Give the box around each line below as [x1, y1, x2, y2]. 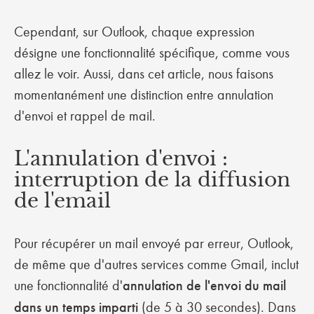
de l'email [14, 189, 116, 213]
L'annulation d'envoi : [14, 146, 228, 171]
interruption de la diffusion [14, 168, 290, 192]
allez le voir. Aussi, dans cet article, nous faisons [14, 65, 273, 82]
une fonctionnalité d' [14, 277, 123, 294]
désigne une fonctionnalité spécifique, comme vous [14, 44, 289, 61]
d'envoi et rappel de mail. [14, 107, 159, 124]
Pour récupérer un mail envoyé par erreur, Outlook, [14, 235, 294, 252]
